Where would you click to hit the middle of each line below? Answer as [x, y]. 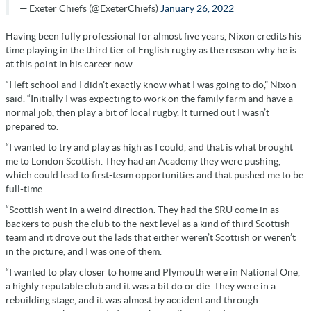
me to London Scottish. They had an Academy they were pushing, [143, 161]
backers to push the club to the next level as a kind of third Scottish [148, 223]
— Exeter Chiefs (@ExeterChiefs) [90, 8]
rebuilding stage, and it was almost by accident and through [132, 300]
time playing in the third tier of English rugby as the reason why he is [151, 50]
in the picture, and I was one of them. [84, 251]
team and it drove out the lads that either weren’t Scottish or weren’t [151, 237]
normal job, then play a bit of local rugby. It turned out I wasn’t [137, 112]
